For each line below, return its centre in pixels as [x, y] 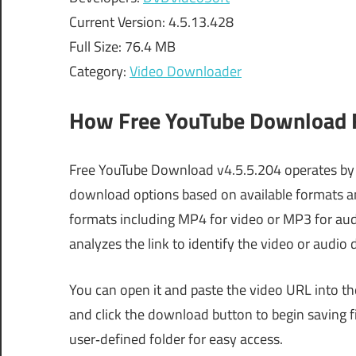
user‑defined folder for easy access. [176, 339]
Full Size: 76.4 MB [122, 46]
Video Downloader [186, 71]
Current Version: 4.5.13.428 [151, 21]
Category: [99, 71]
